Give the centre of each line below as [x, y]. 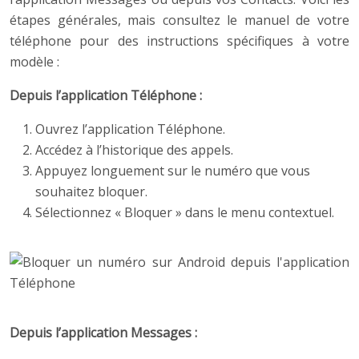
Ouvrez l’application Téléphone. [130, 129]
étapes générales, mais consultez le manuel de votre [179, 20]
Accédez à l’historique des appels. [134, 150]
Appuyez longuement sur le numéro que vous [173, 171]
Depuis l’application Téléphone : [106, 96]
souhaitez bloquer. [91, 192]
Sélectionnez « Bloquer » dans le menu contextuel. [185, 213]
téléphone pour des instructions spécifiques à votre [179, 41]
